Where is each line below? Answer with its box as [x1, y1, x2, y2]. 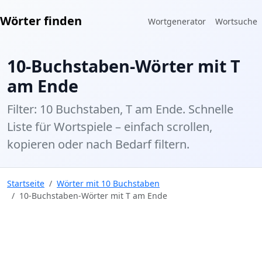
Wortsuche [215, 15, 257, 27]
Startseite [7, 178, 44, 189]
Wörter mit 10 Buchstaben [57, 178, 160, 189]
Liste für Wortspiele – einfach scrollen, [7, 119, 212, 135]
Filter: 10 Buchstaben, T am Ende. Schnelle [7, 101, 233, 117]
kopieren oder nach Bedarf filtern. [7, 136, 189, 152]
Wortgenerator [148, 15, 206, 27]
